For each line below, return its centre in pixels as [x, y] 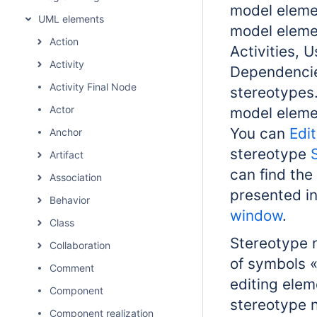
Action [64, 41]
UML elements [71, 19]
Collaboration [80, 245]
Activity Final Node [93, 87]
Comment [72, 268]
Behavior [70, 200]
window [256, 215]
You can [260, 133]
